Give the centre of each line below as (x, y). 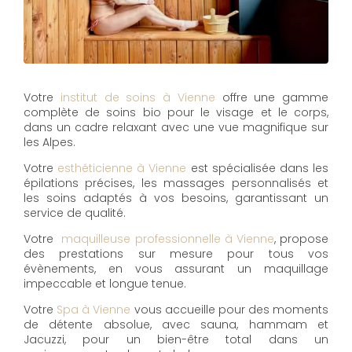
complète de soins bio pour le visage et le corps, (176, 113)
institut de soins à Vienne (137, 98)
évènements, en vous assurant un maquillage (176, 269)
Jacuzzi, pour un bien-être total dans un (176, 340)
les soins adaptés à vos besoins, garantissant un (176, 198)
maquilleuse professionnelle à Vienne (168, 239)
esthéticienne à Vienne (122, 169)
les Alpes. (49, 143)
